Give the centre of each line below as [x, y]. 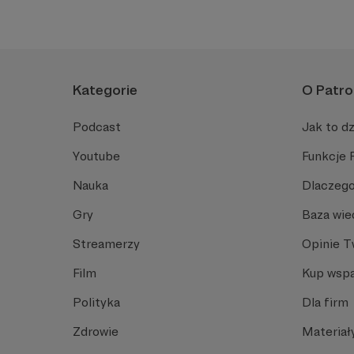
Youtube [96, 156]
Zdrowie [96, 331]
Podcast [97, 126]
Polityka [96, 302]
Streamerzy [106, 243]
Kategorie [105, 89]
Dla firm [325, 302]
